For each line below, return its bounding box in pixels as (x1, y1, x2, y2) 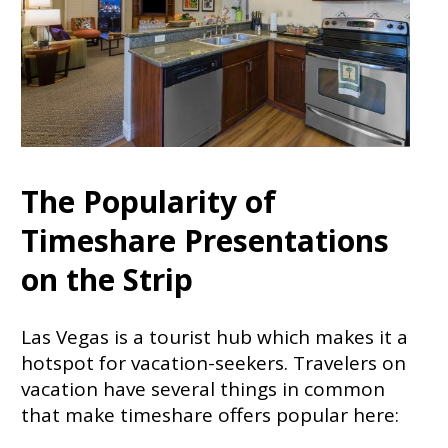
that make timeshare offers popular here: (20, 402, 399, 429)
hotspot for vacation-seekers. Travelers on (20, 350, 406, 377)
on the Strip (20, 259, 193, 301)
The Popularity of (20, 181, 276, 223)
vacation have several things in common (20, 376, 385, 403)
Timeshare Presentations (20, 220, 389, 262)
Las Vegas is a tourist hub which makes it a (20, 324, 408, 351)
